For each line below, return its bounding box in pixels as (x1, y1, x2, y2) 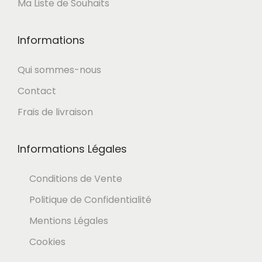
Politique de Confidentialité (29, 193, 151, 206)
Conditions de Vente (29, 172, 122, 185)
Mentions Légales (29, 214, 108, 227)
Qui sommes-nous (18, 63, 101, 77)
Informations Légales (18, 142, 127, 156)
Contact (18, 84, 56, 98)
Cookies (29, 235, 65, 249)
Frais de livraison (18, 105, 93, 119)
